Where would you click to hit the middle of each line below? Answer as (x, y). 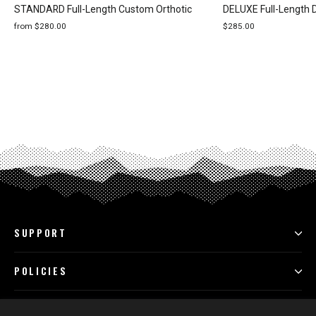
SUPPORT (41, 233)
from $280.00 (40, 26)
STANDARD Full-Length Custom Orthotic (103, 10)
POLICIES (41, 271)
